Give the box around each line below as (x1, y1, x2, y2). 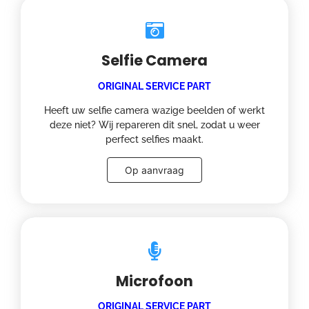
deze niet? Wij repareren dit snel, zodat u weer (49, 119, 260, 131)
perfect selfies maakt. (106, 134, 203, 146)
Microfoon (116, 270, 193, 291)
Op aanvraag (125, 163, 184, 176)
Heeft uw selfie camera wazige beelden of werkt (44, 105, 265, 117)
